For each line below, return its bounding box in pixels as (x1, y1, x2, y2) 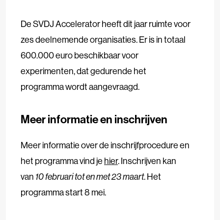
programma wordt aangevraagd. (21, 81, 141, 93)
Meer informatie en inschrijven (21, 112, 167, 127)
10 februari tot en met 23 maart (35, 171, 144, 183)
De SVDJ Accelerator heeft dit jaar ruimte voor (21, 18, 191, 30)
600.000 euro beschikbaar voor (21, 50, 138, 61)
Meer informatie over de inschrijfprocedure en (21, 139, 190, 151)
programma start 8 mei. (21, 187, 108, 198)
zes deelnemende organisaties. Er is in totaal (21, 34, 186, 46)
